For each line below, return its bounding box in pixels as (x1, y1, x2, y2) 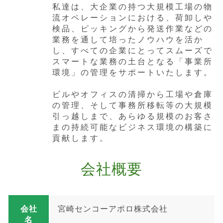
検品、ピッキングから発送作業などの (52, 22, 213, 34)
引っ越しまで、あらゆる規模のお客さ (52, 110, 213, 121)
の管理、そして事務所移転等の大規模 (52, 99, 213, 111)
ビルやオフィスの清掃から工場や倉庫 (52, 88, 213, 100)
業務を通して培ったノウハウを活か (52, 33, 204, 45)
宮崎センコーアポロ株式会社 (58, 203, 168, 214)
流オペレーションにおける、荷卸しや (52, 11, 213, 23)
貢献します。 (52, 132, 109, 143)
